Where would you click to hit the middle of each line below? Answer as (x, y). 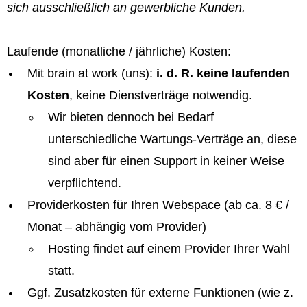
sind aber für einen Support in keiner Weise (166, 161)
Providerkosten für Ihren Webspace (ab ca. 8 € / (158, 205)
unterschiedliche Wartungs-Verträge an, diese (172, 139)
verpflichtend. (85, 183)
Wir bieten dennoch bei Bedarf (131, 117)
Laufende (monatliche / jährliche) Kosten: (119, 51)
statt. (61, 271)
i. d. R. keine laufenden (223, 73)
